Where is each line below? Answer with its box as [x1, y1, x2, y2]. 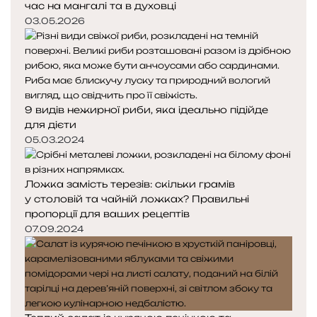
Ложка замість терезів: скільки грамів [25, 178, 235, 190]
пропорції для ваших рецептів [25, 208, 190, 220]
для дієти [25, 119, 76, 131]
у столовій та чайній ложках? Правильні [25, 193, 249, 205]
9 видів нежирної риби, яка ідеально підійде [25, 104, 268, 116]
